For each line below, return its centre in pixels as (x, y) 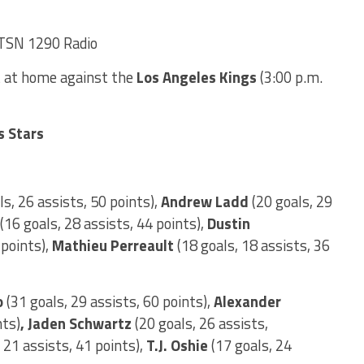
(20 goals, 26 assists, (201, 323)
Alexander (246, 301)
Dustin (229, 223)
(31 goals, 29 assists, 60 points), (108, 301)
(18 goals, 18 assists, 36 (252, 245)
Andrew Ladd (206, 201)
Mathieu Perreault (113, 245)
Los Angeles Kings (197, 77)
